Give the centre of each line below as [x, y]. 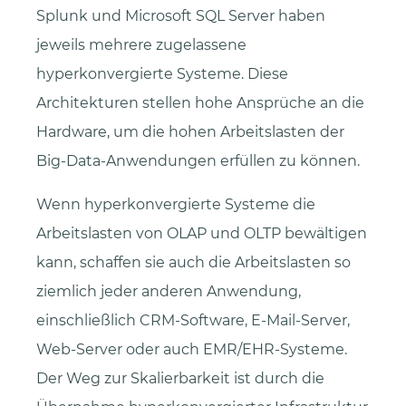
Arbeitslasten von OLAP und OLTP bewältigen [202, 234]
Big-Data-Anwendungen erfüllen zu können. [198, 161]
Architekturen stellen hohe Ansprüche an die [200, 103]
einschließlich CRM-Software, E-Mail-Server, [193, 321]
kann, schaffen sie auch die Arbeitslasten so [193, 263]
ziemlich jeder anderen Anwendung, [169, 292]
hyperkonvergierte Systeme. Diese [162, 74]
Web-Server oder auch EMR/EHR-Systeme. [192, 350]
